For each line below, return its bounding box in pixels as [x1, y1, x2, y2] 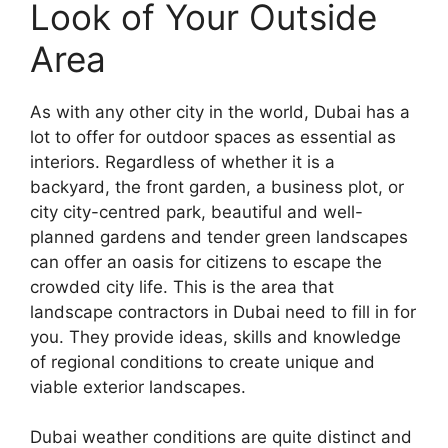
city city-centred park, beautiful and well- [30, 201, 363, 222]
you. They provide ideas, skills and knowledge [30, 326, 401, 347]
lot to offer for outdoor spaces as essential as [30, 126, 396, 147]
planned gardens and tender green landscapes [30, 226, 408, 247]
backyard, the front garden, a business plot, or [30, 176, 404, 197]
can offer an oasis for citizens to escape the [30, 251, 382, 272]
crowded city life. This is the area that [30, 276, 334, 297]
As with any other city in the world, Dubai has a [30, 101, 410, 122]
